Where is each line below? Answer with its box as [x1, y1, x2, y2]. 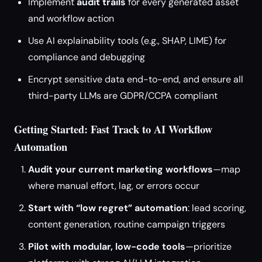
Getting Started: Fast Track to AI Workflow [14, 121, 212, 137]
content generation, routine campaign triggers [28, 218, 225, 230]
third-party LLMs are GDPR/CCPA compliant [28, 89, 218, 102]
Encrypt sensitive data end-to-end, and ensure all [28, 73, 243, 85]
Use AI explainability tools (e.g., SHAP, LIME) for [28, 35, 226, 47]
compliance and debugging [28, 51, 145, 63]
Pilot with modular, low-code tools [28, 240, 185, 253]
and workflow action [28, 12, 114, 25]
